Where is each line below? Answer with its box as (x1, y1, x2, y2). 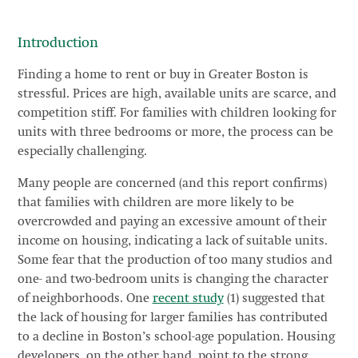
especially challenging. (17, 145, 147, 158)
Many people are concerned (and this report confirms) (17, 177, 327, 190)
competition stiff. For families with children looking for (17, 107, 336, 120)
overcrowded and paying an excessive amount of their (17, 216, 327, 229)
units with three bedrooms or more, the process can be (17, 126, 333, 139)
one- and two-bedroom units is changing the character (17, 273, 328, 286)
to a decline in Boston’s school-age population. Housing (17, 331, 335, 344)
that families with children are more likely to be (17, 197, 294, 209)
